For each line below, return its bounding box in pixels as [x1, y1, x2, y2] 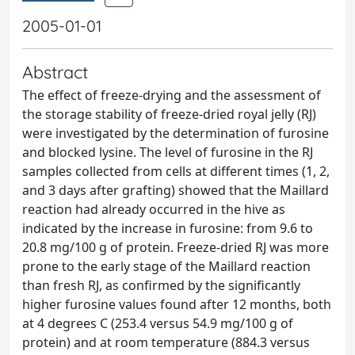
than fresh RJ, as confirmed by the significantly [22, 277, 300, 294]
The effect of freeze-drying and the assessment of [22, 86, 321, 104]
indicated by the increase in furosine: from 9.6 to [22, 219, 313, 237]
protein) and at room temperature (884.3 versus [22, 334, 310, 351]
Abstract [22, 61, 88, 82]
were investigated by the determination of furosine [22, 124, 329, 142]
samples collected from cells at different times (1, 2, [22, 162, 330, 180]
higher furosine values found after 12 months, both [22, 296, 331, 313]
